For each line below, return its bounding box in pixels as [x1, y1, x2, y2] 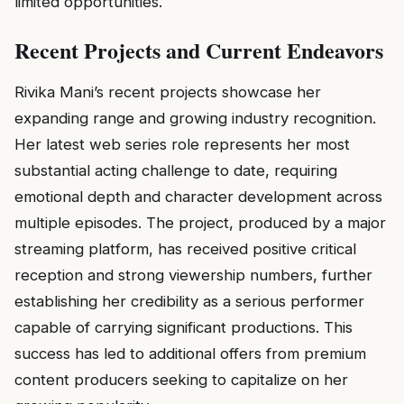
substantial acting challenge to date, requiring [14, 161, 337, 180]
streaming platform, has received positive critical [14, 240, 356, 259]
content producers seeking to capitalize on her [14, 371, 348, 390]
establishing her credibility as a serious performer [14, 292, 364, 311]
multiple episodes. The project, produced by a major [14, 214, 386, 233]
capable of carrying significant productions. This [14, 318, 353, 337]
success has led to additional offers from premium [14, 344, 366, 363]
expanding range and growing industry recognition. [14, 109, 376, 128]
